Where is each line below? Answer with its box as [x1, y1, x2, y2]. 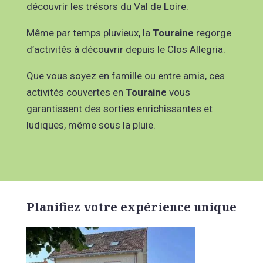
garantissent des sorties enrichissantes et [26, 102, 213, 114]
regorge [193, 26, 231, 39]
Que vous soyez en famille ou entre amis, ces [26, 69, 225, 82]
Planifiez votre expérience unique [26, 198, 237, 215]
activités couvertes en [26, 86, 126, 98]
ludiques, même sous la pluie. [26, 119, 156, 131]
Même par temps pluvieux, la [26, 26, 153, 39]
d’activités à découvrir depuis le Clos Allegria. [26, 43, 225, 55]
